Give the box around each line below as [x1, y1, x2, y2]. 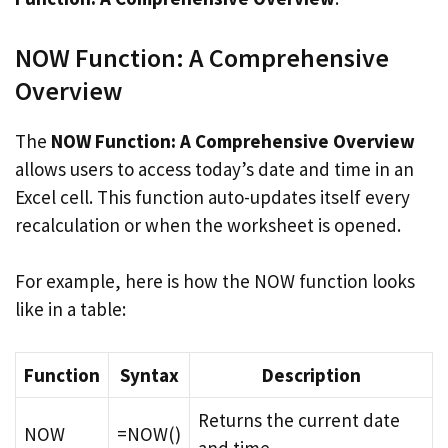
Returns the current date [198, 407, 400, 432]
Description [261, 362, 361, 387]
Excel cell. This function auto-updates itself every [15, 184, 410, 209]
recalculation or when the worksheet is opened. [15, 212, 401, 237]
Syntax [119, 362, 179, 387]
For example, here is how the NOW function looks [15, 269, 415, 293]
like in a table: [15, 297, 126, 321]
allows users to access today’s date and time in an [15, 156, 414, 181]
